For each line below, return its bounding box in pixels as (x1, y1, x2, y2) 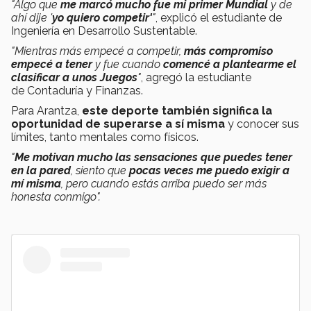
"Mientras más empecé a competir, (11, 44, 184, 58)
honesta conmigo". (11, 190, 101, 203)
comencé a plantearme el (163, 57, 296, 71)
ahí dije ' (11, 10, 52, 24)
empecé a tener (11, 57, 95, 71)
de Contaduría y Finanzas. (11, 83, 143, 97)
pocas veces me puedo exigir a (129, 163, 289, 177)
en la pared (11, 163, 71, 177)
